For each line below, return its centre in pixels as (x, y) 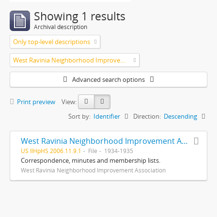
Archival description (61, 27)
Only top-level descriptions (52, 42)
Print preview (35, 102)
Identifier (107, 116)
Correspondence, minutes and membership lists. (91, 160)
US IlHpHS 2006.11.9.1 (51, 151)
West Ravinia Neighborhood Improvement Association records (185, 141)
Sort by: (79, 116)
